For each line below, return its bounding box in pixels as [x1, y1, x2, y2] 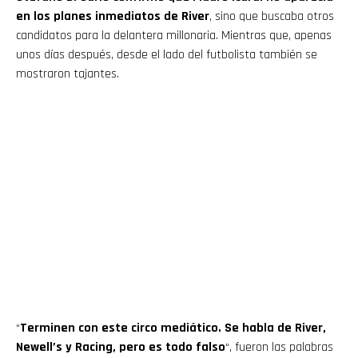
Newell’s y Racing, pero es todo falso [16, 339, 225, 356]
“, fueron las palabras [225, 339, 333, 356]
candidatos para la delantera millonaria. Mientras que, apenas [16, 27, 332, 45]
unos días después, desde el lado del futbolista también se [16, 46, 317, 64]
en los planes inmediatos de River [16, 8, 209, 26]
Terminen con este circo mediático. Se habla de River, [20, 320, 326, 337]
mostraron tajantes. [16, 66, 119, 83]
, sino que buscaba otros [209, 8, 334, 26]
